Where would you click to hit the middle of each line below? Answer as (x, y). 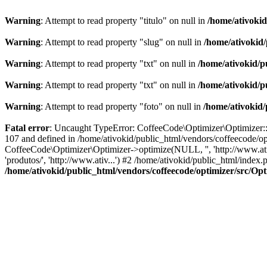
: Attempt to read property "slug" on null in (122, 42)
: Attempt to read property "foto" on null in (122, 106)
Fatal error (27, 128)
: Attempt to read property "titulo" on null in (124, 21)
